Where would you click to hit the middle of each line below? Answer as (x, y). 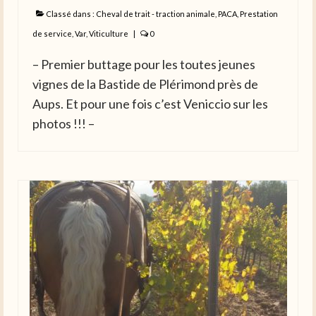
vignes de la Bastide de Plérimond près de (145, 84)
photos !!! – (63, 124)
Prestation (259, 14)
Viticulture (109, 34)
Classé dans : (70, 14)
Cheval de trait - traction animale (156, 14)
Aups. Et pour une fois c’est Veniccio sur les (150, 104)
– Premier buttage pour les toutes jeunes (144, 65)
